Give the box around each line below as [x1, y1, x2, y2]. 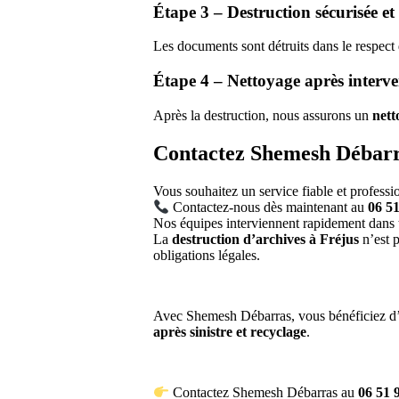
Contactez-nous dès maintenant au [169, 199, 369, 216]
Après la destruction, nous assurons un [153, 107, 372, 123]
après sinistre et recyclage [153, 324, 306, 340]
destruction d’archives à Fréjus [172, 232, 359, 248]
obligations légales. [153, 248, 260, 264]
